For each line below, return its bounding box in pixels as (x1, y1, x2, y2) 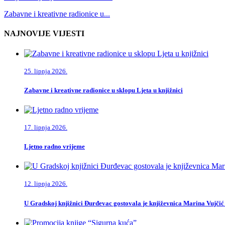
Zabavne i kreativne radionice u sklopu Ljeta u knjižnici (24, 86, 183, 94)
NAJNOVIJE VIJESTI (4, 29, 84, 38)
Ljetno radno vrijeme (24, 143, 85, 151)
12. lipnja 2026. (24, 180, 67, 188)
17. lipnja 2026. (24, 124, 67, 131)
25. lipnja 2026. (24, 67, 67, 75)
